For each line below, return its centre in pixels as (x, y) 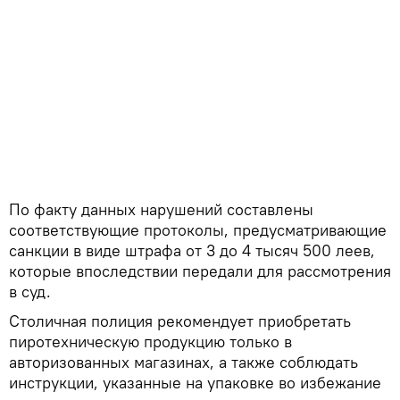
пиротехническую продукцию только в (150, 342)
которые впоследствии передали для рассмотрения (200, 271)
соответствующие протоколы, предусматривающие (198, 230)
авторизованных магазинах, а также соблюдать (183, 362)
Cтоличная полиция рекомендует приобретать (180, 321)
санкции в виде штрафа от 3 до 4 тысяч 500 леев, (192, 251)
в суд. (30, 292)
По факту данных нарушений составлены (161, 210)
